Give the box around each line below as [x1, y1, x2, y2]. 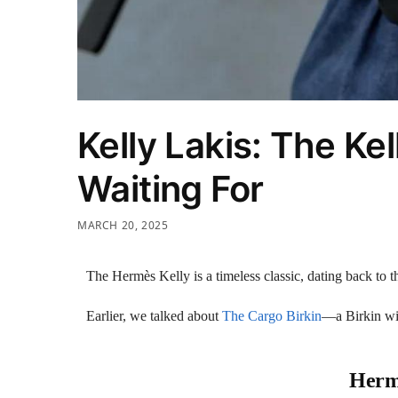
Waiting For [77, 167, 264, 211]
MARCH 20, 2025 [77, 218, 169, 234]
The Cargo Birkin [222, 307, 322, 323]
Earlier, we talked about [86, 307, 222, 323]
